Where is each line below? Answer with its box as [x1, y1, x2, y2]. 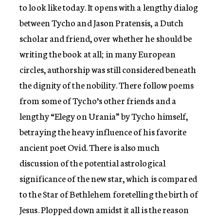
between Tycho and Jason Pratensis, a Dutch [19, 16, 184, 29]
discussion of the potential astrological [19, 156, 166, 169]
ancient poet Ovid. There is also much [19, 140, 160, 153]
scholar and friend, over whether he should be [19, 31, 192, 44]
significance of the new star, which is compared [19, 171, 197, 184]
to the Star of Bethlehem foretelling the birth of [19, 187, 198, 200]
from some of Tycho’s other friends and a [19, 93, 177, 107]
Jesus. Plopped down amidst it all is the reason [19, 202, 189, 216]
